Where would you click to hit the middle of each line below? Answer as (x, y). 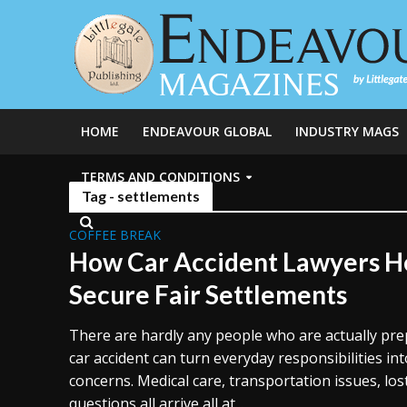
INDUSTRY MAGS (347, 131)
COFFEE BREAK (114, 235)
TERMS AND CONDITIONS (160, 177)
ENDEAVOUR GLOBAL (207, 131)
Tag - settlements (140, 196)
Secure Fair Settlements (208, 294)
